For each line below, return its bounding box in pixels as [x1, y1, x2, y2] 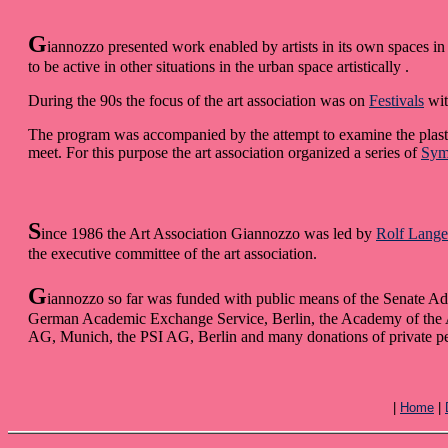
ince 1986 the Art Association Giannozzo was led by [41, 225, 376, 243]
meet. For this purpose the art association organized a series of [28, 144, 421, 162]
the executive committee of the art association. [28, 245, 317, 263]
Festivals [369, 92, 424, 110]
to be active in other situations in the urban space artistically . [28, 58, 409, 76]
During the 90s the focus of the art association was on [28, 92, 369, 110]
